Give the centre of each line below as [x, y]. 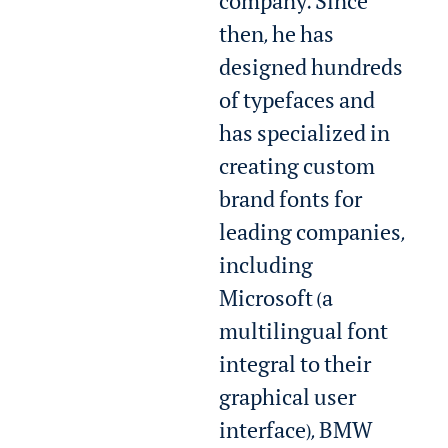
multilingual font [304, 336]
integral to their [295, 369]
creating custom [297, 171]
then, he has [277, 39]
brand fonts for [291, 204]
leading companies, [312, 237]
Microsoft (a [276, 303]
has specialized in [305, 138]
